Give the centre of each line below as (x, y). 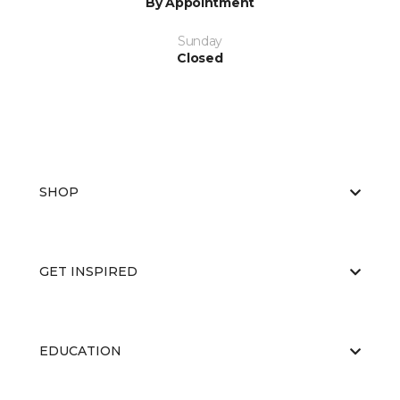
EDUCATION (80, 351)
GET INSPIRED (88, 272)
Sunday (200, 42)
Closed (200, 58)
